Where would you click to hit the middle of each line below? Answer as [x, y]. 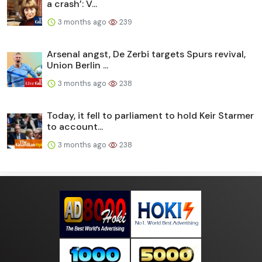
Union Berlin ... [77, 65]
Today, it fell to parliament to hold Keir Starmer [150, 115]
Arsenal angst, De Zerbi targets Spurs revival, [146, 54]
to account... [75, 126]
